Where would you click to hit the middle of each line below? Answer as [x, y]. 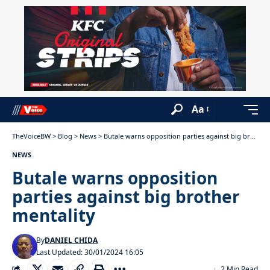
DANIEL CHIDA [71, 240]
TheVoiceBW [31, 136]
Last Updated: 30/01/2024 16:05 [90, 252]
